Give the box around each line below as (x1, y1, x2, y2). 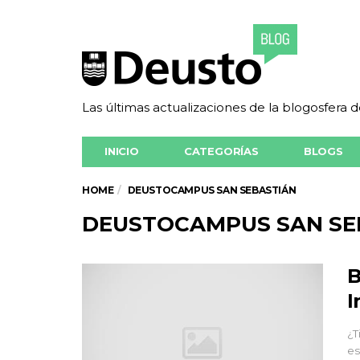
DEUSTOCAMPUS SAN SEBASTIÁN (127, 184, 297, 196)
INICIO (104, 145, 139, 157)
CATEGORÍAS (183, 145, 259, 157)
